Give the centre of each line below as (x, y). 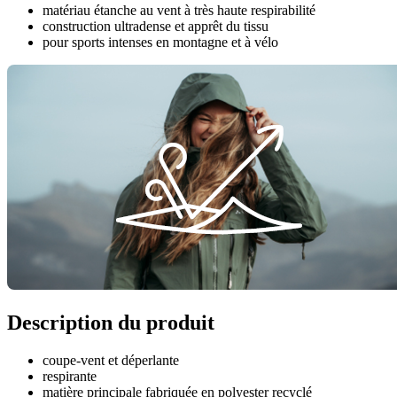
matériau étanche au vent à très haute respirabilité (179, 11)
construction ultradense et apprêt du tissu (156, 27)
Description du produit (111, 323)
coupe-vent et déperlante (111, 361)
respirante (70, 377)
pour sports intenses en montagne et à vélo (160, 43)
